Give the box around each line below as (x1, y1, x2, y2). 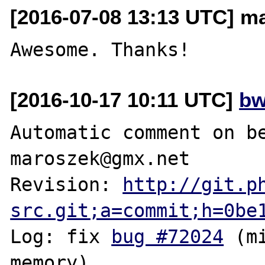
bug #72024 (111, 225, 224, 247)
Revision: (10, 173, 123, 195)
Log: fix (10, 225, 112, 247)
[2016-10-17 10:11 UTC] (10, 88, 240, 111)
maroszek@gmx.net (10, 147, 190, 169)
